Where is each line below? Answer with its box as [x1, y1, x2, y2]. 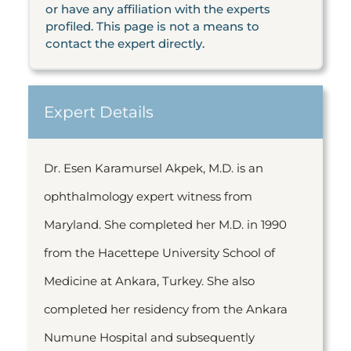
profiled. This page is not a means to [45, 19, 259, 34]
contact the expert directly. [45, 36, 204, 51]
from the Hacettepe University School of [44, 245, 275, 260]
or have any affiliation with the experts [45, 2, 270, 16]
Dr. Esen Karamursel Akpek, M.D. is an [44, 161, 263, 175]
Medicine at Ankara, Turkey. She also [44, 273, 255, 288]
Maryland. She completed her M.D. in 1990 [44, 217, 287, 232]
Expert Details [44, 103, 154, 121]
